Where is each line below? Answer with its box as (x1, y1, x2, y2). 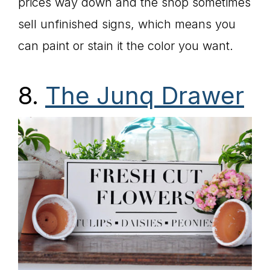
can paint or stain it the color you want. (18, 39, 233, 54)
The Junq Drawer (45, 81, 244, 111)
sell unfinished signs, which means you (18, 17, 236, 32)
